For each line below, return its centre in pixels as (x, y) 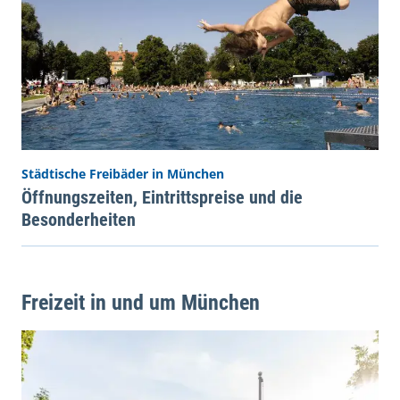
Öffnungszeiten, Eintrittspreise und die (162, 197)
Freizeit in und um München (141, 302)
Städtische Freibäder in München (123, 173)
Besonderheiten (79, 219)
